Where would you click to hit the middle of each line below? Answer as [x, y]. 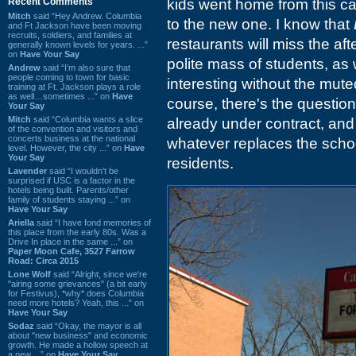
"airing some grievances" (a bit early [77, 283]
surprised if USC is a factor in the [72, 180]
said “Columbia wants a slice [87, 119]
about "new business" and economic [78, 335]
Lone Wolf [29, 274]
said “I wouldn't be [83, 170]
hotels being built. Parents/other [68, 190]
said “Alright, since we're [99, 274]
